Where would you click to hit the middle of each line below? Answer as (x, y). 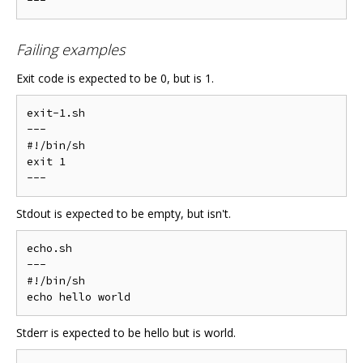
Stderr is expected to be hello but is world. (126, 332)
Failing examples (70, 49)
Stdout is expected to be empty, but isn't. (124, 213)
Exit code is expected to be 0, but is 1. (115, 78)
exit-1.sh (56, 113)
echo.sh (49, 248)
